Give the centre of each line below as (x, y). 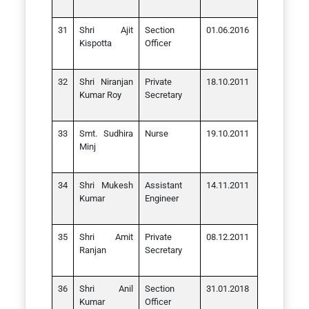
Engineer (163, 198)
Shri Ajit (106, 30)
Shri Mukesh (106, 185)
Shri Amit (106, 237)
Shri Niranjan (106, 82)
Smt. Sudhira (106, 133)
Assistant (163, 185)
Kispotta (95, 43)
